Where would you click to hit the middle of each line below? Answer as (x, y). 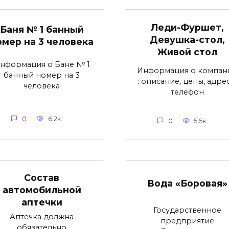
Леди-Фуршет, (187, 28)
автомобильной (42, 190)
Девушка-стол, (187, 40)
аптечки (42, 202)
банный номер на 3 (42, 75)
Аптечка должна (42, 217)
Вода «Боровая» (187, 183)
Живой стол (187, 52)
